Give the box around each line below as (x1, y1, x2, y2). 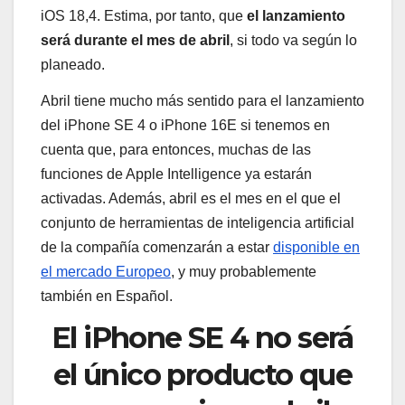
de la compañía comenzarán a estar (41, 239, 273, 255)
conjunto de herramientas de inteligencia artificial (41, 214, 354, 231)
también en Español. (41, 287, 173, 304)
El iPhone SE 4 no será (52, 320, 353, 356)
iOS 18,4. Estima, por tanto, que (41, 7, 247, 24)
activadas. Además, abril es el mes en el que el (41, 190, 341, 206)
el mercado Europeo (41, 263, 171, 279)
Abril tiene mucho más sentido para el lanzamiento (41, 92, 364, 108)
